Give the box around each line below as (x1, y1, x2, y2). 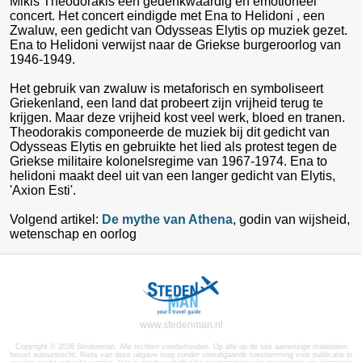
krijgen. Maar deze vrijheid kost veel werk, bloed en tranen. (10, 110, 345, 124)
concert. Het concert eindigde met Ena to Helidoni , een (10, 8, 325, 23)
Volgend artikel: (10, 212, 102, 226)
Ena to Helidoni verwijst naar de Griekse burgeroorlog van (10, 37, 341, 52)
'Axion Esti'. (10, 183, 76, 197)
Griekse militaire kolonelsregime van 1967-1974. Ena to (10, 154, 327, 168)
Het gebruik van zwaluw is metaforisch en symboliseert (10, 81, 323, 95)
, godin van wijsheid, (233, 212, 350, 226)
